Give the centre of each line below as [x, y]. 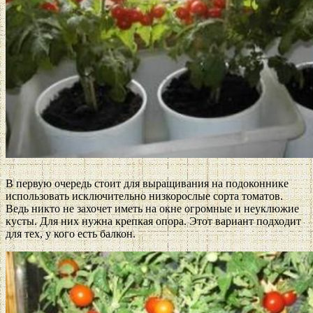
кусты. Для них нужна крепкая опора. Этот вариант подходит [153, 221]
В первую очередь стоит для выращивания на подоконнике [147, 184]
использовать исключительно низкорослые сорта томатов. [144, 196]
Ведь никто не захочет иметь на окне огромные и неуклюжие [152, 209]
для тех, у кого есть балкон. [71, 234]
